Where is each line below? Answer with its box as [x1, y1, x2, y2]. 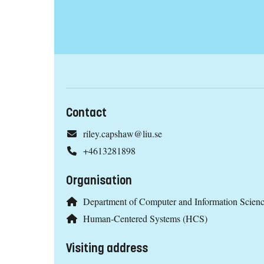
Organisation [66, 173, 132, 189]
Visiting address [66, 240, 148, 256]
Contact [66, 105, 107, 121]
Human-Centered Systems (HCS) [82, 212, 207, 225]
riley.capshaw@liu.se [82, 127, 162, 140]
